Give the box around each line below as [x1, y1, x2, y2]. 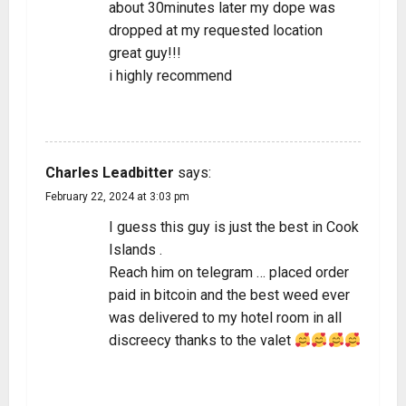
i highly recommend [109, 67, 232, 84]
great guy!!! [109, 44, 181, 62]
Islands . [109, 241, 162, 258]
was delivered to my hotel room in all [109, 309, 342, 326]
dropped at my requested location [109, 22, 323, 39]
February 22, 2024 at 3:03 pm [45, 190, 189, 203]
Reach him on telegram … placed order [109, 264, 349, 281]
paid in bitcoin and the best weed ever [109, 286, 350, 304]
